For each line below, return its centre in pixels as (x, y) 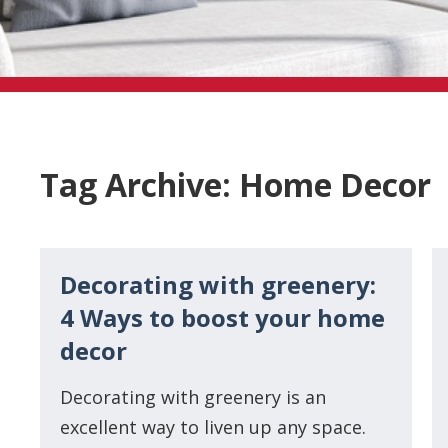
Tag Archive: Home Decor (236, 185)
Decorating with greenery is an (193, 396)
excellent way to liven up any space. (213, 426)
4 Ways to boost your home (223, 317)
